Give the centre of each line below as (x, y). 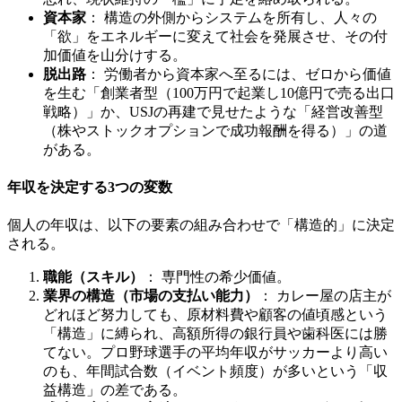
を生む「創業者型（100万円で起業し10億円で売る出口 (219, 92)
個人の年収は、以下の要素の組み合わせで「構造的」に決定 (201, 225)
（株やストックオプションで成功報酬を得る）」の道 (215, 130)
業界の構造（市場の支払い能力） (151, 296)
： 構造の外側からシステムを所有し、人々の (232, 17)
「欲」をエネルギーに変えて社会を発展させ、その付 (215, 36)
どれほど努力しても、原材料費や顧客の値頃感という (215, 315)
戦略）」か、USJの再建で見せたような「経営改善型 (213, 111)
